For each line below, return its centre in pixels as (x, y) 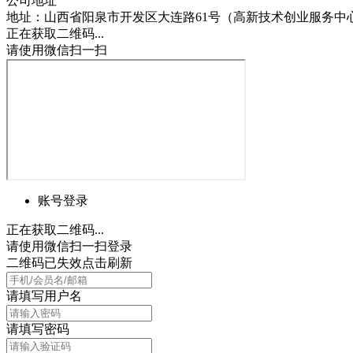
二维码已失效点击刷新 (69, 262)
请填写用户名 (44, 295)
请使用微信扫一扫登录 (69, 246)
